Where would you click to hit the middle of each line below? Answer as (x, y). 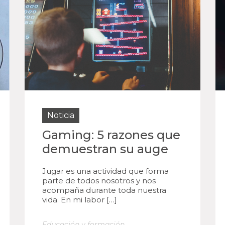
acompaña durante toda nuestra (104, 190)
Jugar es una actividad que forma (105, 171)
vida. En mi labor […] (80, 200)
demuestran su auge (105, 149)
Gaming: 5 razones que (111, 135)
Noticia (61, 115)
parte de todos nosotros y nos (99, 181)
